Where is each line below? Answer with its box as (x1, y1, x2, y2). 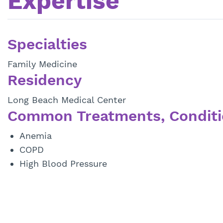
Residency (7, 71, 82, 89)
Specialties (7, 35, 87, 53)
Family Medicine (7, 59, 77, 70)
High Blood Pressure (19, 158, 107, 169)
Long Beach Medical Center (7, 95, 126, 106)
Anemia (19, 130, 52, 141)
